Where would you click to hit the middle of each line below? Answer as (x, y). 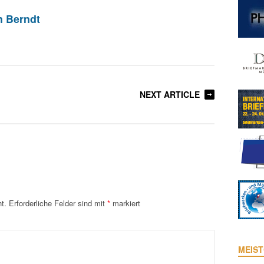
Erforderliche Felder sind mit (58, 203)
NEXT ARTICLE (170, 94)
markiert (125, 203)
